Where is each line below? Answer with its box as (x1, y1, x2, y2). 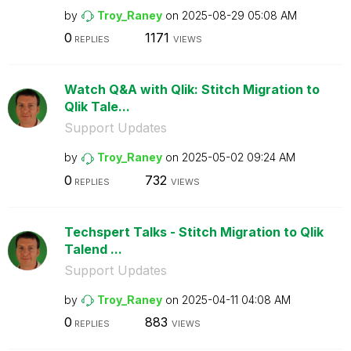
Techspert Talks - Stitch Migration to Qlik (63, 223, 324, 240)
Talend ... (63, 241, 122, 257)
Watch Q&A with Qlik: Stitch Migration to (63, 81, 320, 97)
